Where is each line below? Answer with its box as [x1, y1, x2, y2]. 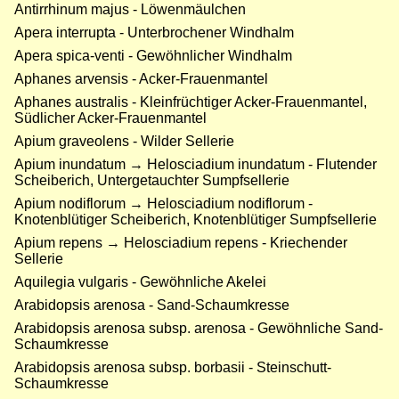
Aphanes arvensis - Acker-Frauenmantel [14, 71, 268, 87]
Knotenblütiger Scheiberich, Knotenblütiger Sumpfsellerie [14, 212, 377, 228]
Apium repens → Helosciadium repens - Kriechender [14, 235, 347, 251]
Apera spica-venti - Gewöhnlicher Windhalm [14, 48, 292, 64]
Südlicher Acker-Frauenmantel [14, 110, 207, 126]
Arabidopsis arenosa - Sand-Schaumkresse [14, 297, 289, 313]
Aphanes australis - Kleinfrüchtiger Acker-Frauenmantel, [14, 94, 367, 110]
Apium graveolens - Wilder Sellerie [14, 134, 234, 150]
